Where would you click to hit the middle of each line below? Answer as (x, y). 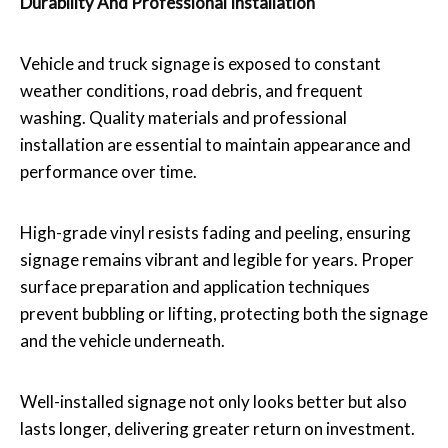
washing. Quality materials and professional (183, 117)
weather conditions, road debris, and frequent (191, 90)
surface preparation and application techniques (195, 286)
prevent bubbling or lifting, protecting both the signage (224, 313)
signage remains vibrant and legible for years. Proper (217, 259)
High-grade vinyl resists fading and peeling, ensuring (215, 232)
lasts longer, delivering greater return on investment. (217, 428)
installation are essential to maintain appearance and (215, 144)
